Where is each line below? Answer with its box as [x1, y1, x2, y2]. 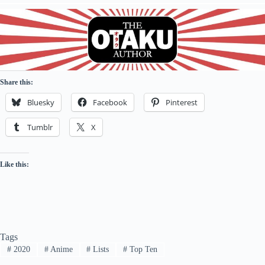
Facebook [93, 96, 127, 108]
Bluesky [27, 96, 54, 108]
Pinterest [166, 96, 198, 108]
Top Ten [127, 244, 158, 254]
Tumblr [27, 121, 53, 132]
